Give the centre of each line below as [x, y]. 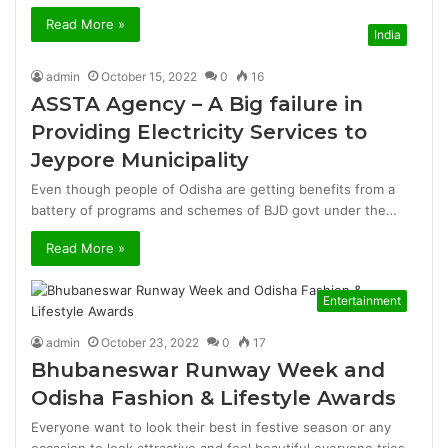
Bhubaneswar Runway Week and [208, 370]
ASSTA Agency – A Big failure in [197, 104]
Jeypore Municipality [140, 160]
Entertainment [361, 300]
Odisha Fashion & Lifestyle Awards [214, 398]
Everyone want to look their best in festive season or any [211, 427]
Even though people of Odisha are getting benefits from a [213, 189]
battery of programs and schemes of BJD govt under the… [214, 210]
